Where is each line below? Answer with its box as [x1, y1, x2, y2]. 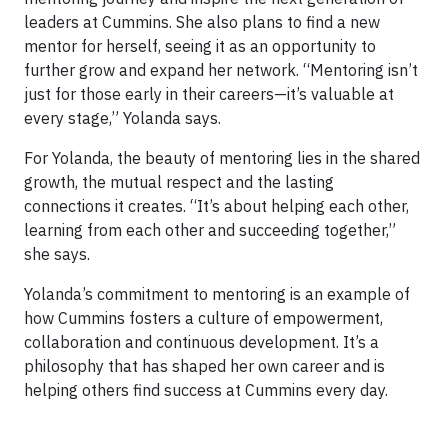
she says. [24, 244, 90, 264]
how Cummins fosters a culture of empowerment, [24, 308, 383, 328]
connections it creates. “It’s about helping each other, [24, 196, 409, 216]
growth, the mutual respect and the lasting [24, 172, 334, 192]
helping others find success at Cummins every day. [24, 380, 388, 400]
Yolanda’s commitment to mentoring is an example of [24, 284, 410, 304]
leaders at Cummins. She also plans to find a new [24, 12, 380, 32]
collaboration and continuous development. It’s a [24, 332, 379, 352]
